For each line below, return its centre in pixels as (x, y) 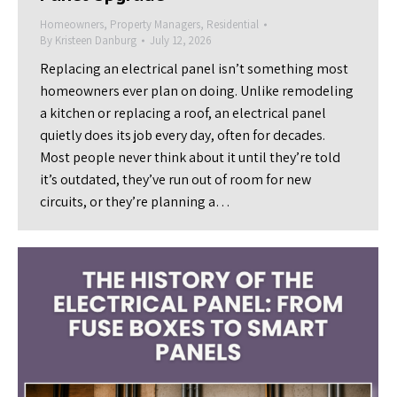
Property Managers (155, 24)
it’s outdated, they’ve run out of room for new (175, 179)
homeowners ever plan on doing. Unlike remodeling (197, 90)
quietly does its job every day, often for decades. (183, 135)
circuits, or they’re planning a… (135, 201)
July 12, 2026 (181, 40)
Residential (233, 24)
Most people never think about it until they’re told (190, 157)
